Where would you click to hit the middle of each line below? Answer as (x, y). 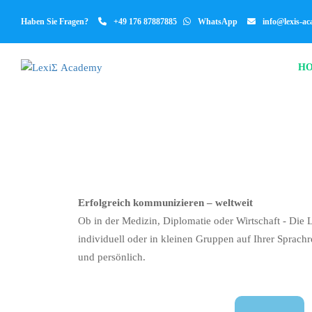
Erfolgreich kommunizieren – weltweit (165, 203)
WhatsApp (218, 22)
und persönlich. (112, 257)
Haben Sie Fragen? (56, 22)
